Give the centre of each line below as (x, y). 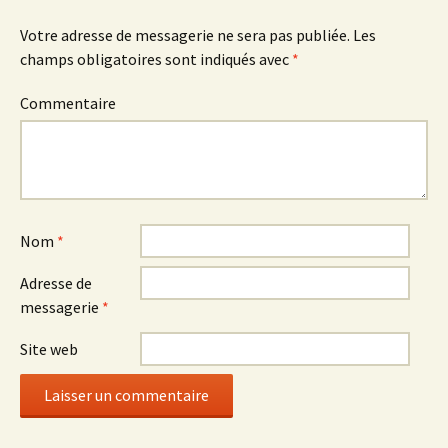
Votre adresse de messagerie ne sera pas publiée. (185, 34)
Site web (49, 348)
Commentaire (68, 102)
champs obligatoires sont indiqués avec (156, 58)
